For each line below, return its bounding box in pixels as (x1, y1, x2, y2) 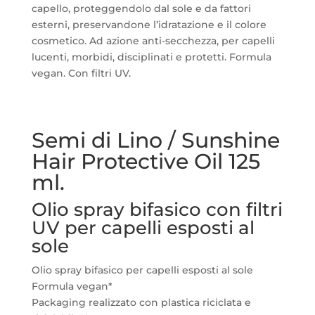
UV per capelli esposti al (31, 216, 255, 239)
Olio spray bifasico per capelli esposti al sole (31, 263, 253, 276)
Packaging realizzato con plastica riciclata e (31, 295, 251, 309)
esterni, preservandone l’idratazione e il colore (31, 18, 266, 31)
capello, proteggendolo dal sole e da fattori (31, 2, 251, 15)
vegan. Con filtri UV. (31, 67, 131, 79)
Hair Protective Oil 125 (31, 148, 260, 174)
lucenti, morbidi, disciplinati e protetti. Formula (31, 51, 271, 63)
